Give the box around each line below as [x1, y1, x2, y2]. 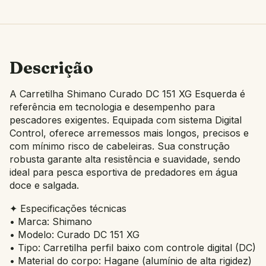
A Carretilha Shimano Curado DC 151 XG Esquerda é [9, 87, 245, 100]
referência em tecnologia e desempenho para [9, 100, 215, 113]
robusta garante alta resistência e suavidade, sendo [9, 153, 240, 165]
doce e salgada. [9, 179, 79, 191]
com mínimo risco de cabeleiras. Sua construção [9, 140, 230, 152]
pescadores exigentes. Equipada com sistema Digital [9, 113, 242, 126]
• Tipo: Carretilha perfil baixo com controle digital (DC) [9, 242, 256, 254]
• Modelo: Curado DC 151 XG [9, 229, 140, 241]
